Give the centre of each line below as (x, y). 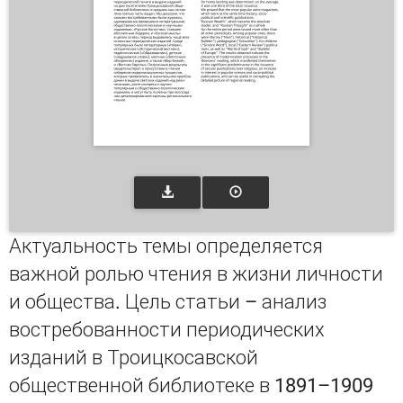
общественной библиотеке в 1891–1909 (191, 385)
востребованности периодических (167, 330)
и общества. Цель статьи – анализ (168, 302)
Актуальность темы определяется (166, 246)
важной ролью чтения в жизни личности (196, 274)
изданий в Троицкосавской (134, 358)
